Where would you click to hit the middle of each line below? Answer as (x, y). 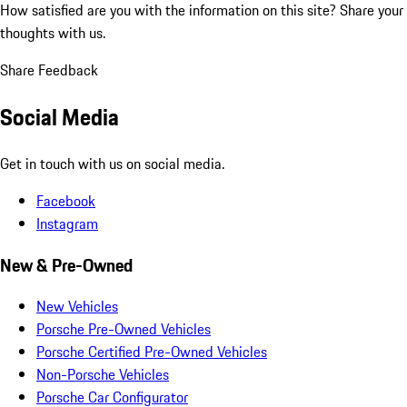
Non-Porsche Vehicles (103, 375)
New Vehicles (77, 307)
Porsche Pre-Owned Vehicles (124, 329)
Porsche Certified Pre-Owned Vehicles (152, 352)
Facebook (66, 200)
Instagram (67, 223)
